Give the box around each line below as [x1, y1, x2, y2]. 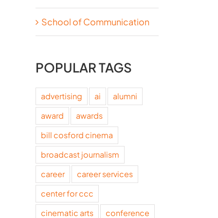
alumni [113, 91, 137, 101]
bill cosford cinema [41, 129, 113, 140]
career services [77, 168, 133, 179]
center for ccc [41, 188, 93, 199]
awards [76, 110, 103, 121]
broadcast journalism [41, 149, 119, 160]
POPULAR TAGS [36, 59, 132, 75]
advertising [41, 91, 82, 101]
